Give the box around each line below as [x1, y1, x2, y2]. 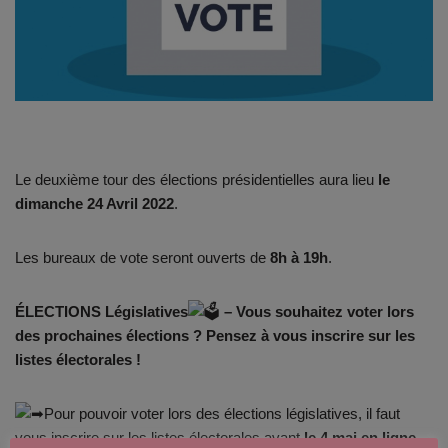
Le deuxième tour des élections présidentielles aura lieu [15, 170, 378, 188]
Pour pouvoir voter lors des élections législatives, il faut [44, 404, 400, 422]
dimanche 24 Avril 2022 [15, 194, 174, 212]
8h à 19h [270, 248, 328, 266]
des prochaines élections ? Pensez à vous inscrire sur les [15, 326, 415, 344]
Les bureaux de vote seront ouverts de [15, 248, 270, 266]
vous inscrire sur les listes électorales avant [15, 428, 304, 446]
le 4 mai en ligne [304, 428, 416, 446]
